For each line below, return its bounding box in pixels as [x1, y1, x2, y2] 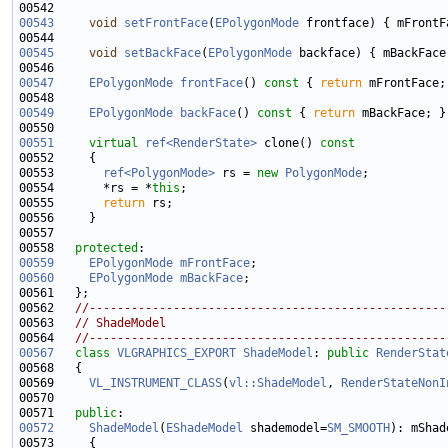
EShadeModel [166, 421, 243, 436]
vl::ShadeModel [229, 376, 327, 391]
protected [75, 241, 138, 256]
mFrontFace [180, 256, 250, 271]
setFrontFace [124, 16, 208, 31]
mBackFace [180, 271, 243, 286]
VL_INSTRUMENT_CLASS [89, 376, 222, 391]
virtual [89, 136, 138, 151]
